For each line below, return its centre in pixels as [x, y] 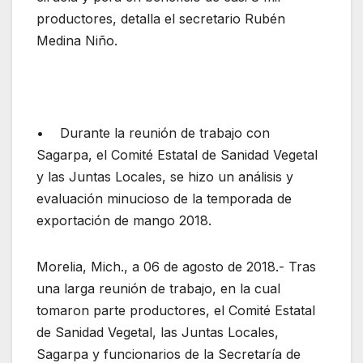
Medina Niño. [77, 41]
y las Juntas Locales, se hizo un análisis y [165, 177]
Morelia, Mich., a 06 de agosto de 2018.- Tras [176, 267]
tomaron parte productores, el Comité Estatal [176, 311]
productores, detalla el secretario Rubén [161, 19]
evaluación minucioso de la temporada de [164, 199]
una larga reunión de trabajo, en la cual [158, 289]
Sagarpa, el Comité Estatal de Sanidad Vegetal [177, 155]
